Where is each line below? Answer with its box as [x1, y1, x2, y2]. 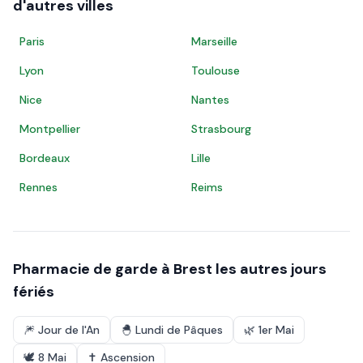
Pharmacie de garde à [13, 259, 173, 279]
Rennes [19, 180, 58, 194]
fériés [13, 282, 54, 301]
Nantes [191, 92, 229, 107]
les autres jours [212, 259, 327, 279]
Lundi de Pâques [135, 322, 223, 337]
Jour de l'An [38, 322, 100, 337]
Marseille [191, 34, 237, 49]
